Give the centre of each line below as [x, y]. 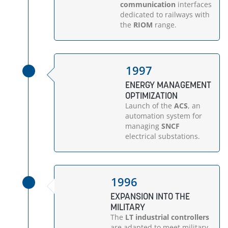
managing [142, 126]
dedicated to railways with [165, 15]
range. [164, 25]
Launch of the [150, 106]
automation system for [164, 116]
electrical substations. [163, 136]
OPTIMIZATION [152, 95]
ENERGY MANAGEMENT [168, 85]
